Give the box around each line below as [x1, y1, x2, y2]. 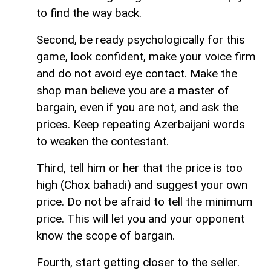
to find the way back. [36, 5, 142, 20]
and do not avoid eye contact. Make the [36, 66, 237, 80]
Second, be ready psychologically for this [36, 32, 245, 47]
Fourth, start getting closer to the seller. [36, 255, 240, 269]
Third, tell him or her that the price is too [36, 160, 243, 175]
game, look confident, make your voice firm [36, 49, 256, 64]
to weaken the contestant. [36, 134, 169, 148]
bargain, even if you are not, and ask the [36, 100, 238, 114]
